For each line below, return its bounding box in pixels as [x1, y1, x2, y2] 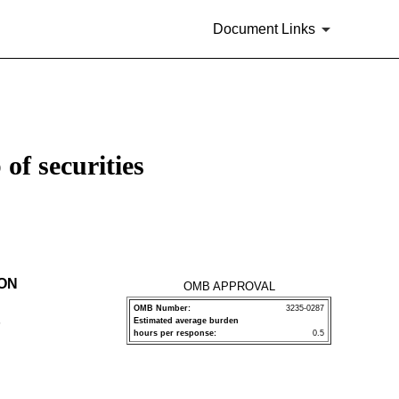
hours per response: [134, 329, 216, 338]
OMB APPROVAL [183, 280, 275, 293]
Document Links [213, 20, 315, 37]
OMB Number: [134, 304, 191, 313]
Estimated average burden [134, 316, 239, 325]
